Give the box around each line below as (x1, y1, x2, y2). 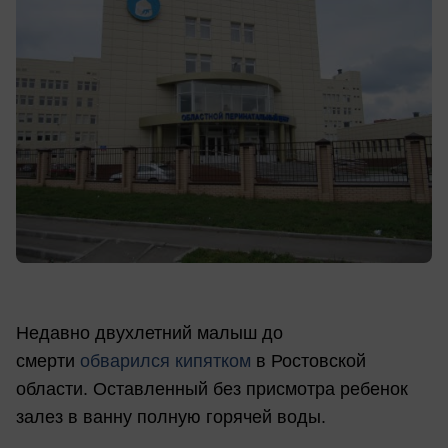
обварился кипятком (80, 351, 251, 372)
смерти (16, 351, 80, 372)
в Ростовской (251, 351, 366, 372)
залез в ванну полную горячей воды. (16, 407, 326, 428)
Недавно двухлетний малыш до (16, 323, 283, 344)
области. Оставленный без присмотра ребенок (16, 379, 408, 400)
